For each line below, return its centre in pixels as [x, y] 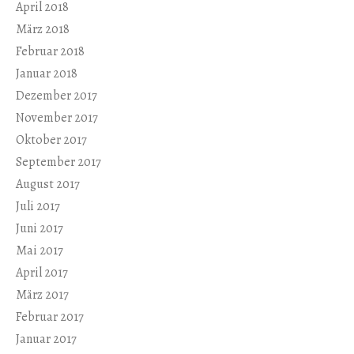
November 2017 [57, 117]
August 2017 [48, 184]
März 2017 [42, 294]
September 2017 [58, 162]
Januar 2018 [47, 73]
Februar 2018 [50, 51]
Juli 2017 [38, 206]
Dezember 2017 [56, 95]
